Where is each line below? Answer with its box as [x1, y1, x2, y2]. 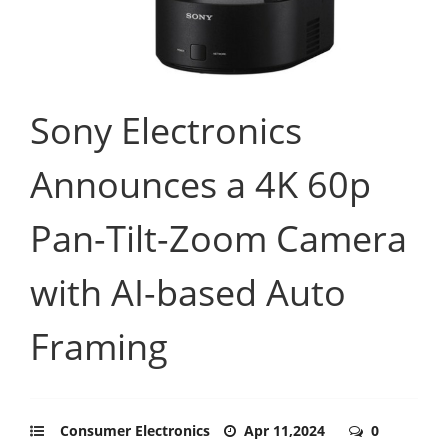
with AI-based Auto [30, 267, 346, 317]
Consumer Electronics [60, 420, 210, 440]
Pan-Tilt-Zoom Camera [30, 213, 407, 263]
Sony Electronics [30, 105, 302, 155]
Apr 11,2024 [244, 420, 329, 440]
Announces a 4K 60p [30, 159, 371, 209]
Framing [30, 321, 168, 371]
